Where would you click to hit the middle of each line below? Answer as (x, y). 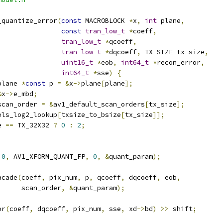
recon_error (179, 62)
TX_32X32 (33, 125)
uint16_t (77, 62)
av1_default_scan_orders (99, 104)
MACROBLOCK (105, 21)
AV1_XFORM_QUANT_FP (47, 157)
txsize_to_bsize (91, 115)
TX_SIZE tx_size (173, 52)
